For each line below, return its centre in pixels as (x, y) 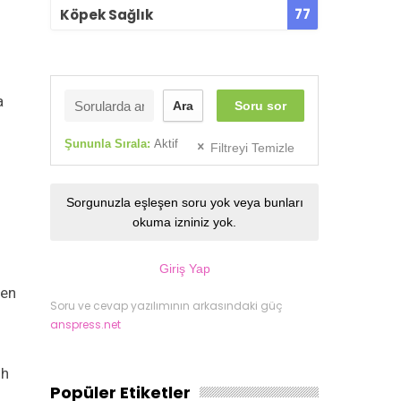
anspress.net (85, 325)
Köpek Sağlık (107, 14)
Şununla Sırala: (109, 144)
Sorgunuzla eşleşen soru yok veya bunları (184, 203)
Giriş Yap (184, 269)
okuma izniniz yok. (184, 222)
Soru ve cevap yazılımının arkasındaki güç (166, 306)
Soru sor (260, 106)
